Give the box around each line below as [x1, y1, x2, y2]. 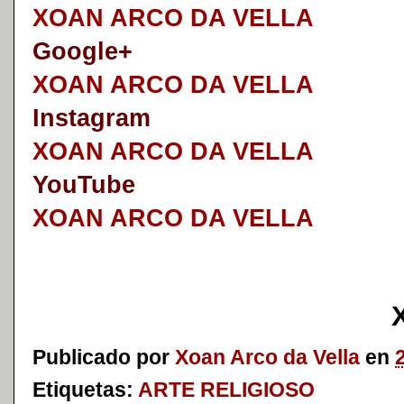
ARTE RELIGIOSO [138, 378, 315, 401]
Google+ [32, 38, 133, 65]
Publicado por [32, 345, 175, 369]
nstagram [40, 105, 151, 132]
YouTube [32, 171, 135, 198]
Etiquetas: [32, 378, 138, 401]
